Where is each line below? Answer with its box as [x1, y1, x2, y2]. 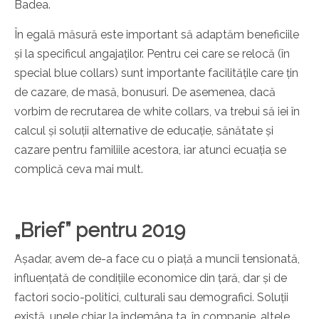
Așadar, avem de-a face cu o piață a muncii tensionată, [14, 252, 300, 266]
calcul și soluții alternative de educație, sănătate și [14, 124, 273, 138]
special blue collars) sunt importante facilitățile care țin [14, 66, 298, 80]
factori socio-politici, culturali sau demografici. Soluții [14, 291, 288, 305]
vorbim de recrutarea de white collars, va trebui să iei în [14, 105, 300, 119]
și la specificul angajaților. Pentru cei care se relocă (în [14, 47, 290, 61]
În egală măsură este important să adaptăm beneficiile [14, 28, 299, 42]
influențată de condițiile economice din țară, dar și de [14, 271, 287, 286]
